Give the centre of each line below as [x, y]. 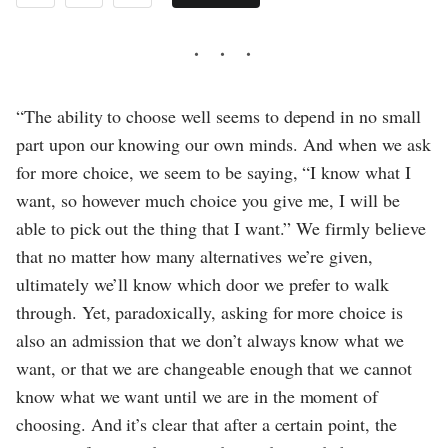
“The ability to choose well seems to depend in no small [218, 115]
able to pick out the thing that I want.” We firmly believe [221, 227]
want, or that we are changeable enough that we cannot [214, 367]
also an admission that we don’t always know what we [210, 339]
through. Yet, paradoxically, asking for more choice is [209, 311]
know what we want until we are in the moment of [197, 395]
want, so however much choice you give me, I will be [208, 199]
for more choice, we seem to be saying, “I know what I [213, 171]
